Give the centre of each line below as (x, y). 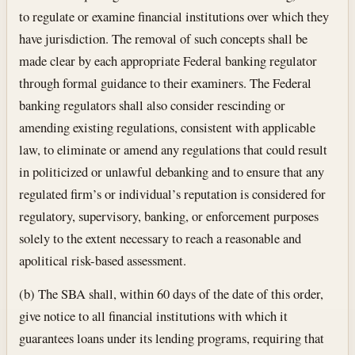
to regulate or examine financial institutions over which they (174, 16)
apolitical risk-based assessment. (103, 260)
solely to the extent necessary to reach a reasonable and (160, 238)
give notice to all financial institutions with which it (154, 315)
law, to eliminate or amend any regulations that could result (174, 149)
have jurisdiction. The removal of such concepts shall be (164, 38)
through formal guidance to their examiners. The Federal (166, 82)
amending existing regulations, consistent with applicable (168, 127)
